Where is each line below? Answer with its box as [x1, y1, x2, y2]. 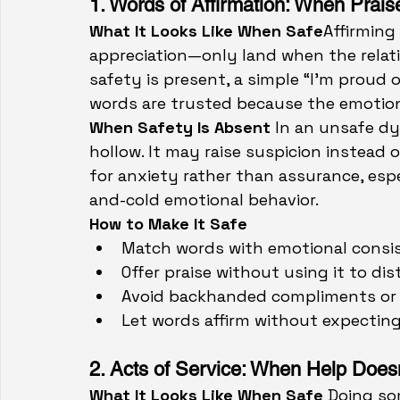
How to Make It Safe [89, 213, 247, 235]
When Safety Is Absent [89, 117, 275, 138]
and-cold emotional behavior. [89, 189, 319, 211]
